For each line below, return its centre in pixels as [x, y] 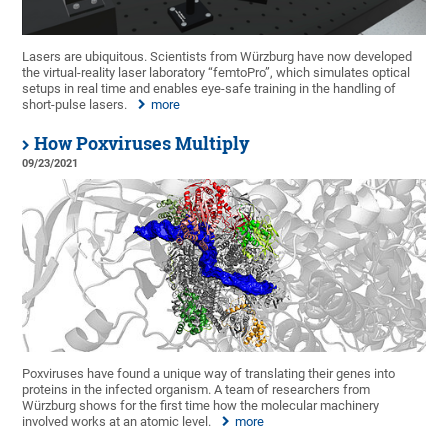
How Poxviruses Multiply [142, 143]
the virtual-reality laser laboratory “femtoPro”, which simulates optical [216, 72]
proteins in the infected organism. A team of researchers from [196, 389]
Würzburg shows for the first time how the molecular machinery [201, 405]
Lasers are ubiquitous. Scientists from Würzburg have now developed [217, 56]
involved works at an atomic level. [117, 421]
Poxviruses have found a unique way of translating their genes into [209, 373]
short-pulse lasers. [75, 104]
